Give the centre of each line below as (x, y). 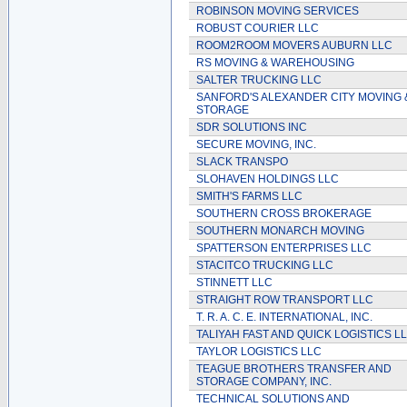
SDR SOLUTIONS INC (252, 127)
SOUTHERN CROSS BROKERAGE (284, 213)
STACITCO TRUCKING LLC (265, 265)
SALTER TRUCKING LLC (259, 80)
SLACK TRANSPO (242, 162)
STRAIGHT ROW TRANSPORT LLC (285, 300)
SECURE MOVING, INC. (256, 144)
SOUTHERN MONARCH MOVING (280, 231)
